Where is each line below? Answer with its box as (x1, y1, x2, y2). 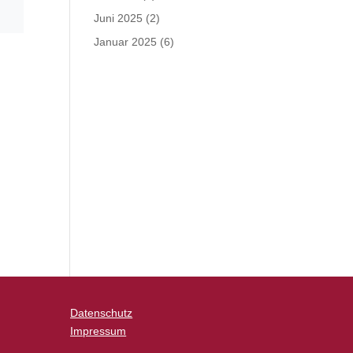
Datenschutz (70, 307, 133, 319)
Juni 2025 (94, 12, 143, 24)
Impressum (70, 325, 127, 337)
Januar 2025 (94, 35, 158, 48)
